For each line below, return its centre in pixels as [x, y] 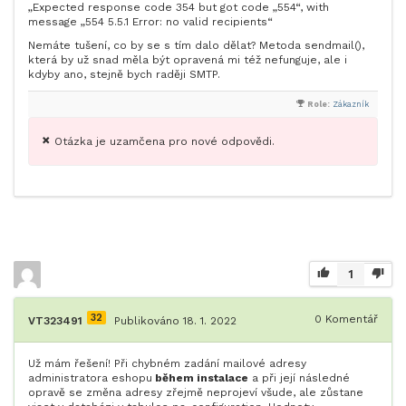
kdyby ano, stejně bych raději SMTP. [124, 74]
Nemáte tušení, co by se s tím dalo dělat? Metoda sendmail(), [196, 45]
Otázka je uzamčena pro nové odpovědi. [164, 141]
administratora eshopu [90, 378]
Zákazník [351, 104]
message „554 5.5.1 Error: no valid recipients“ [150, 22]
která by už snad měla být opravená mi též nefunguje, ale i [188, 60]
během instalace [200, 378]
